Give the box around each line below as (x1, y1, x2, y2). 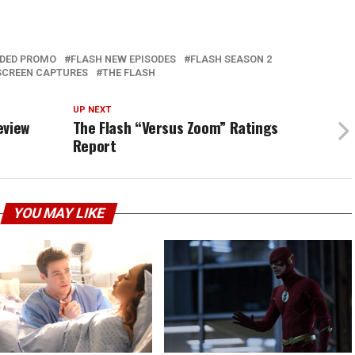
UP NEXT (72, 105, 111, 115)
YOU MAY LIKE (10, 205, 107, 221)
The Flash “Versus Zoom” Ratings (72, 116, 278, 139)
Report (72, 134, 116, 157)
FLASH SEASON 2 (190, 53, 272, 65)
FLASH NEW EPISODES (71, 53, 176, 65)
